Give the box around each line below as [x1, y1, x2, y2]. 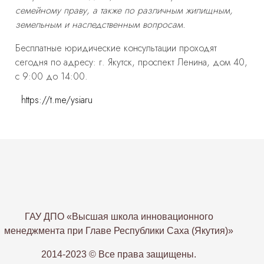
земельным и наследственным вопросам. [15, 18, 186, 31]
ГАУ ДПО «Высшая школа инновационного [24, 212, 213, 222]
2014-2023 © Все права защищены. [41, 249, 197, 259]
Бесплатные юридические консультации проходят [15, 41, 217, 55]
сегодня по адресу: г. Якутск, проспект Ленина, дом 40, [15, 55, 248, 69]
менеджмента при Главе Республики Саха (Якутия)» [4, 226, 234, 236]
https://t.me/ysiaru [21, 93, 93, 107]
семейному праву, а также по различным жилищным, [15, 4, 233, 17]
